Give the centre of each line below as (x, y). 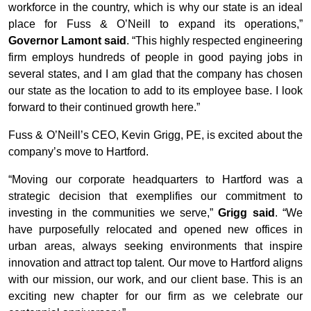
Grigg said (246, 213)
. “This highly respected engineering (215, 41)
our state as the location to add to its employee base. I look (155, 91)
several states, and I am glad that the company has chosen (155, 74)
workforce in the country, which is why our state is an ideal (155, 8)
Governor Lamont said (67, 41)
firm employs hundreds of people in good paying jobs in (155, 58)
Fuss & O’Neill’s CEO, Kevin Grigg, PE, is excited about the (155, 135)
